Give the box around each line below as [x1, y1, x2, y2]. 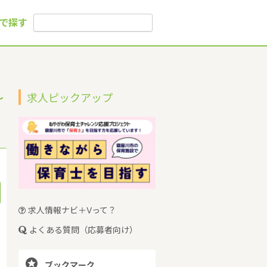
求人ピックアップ [27, 92, 113, 105]
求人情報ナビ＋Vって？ [26, 204, 116, 215]
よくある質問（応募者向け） [27, 224, 138, 235]
